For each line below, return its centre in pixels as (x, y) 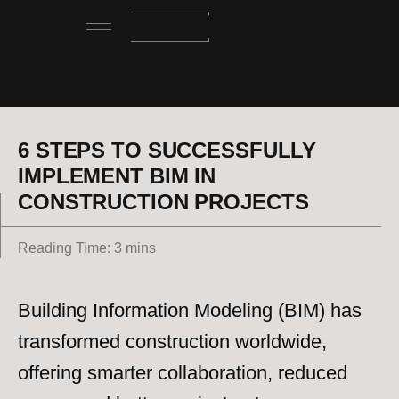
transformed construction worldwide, (172, 342)
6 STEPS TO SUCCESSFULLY (167, 150)
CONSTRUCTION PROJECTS (163, 202)
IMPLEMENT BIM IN (117, 176)
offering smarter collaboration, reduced (183, 373)
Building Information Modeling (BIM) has (190, 310)
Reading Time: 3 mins (87, 248)
